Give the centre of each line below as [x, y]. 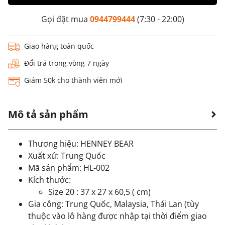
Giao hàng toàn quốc [59, 46]
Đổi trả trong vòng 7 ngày [67, 63]
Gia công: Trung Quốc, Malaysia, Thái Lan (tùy [114, 204]
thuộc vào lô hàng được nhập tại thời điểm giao [118, 216]
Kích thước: [50, 180]
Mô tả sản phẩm [48, 114]
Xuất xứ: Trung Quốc [67, 156]
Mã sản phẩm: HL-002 [69, 168]
